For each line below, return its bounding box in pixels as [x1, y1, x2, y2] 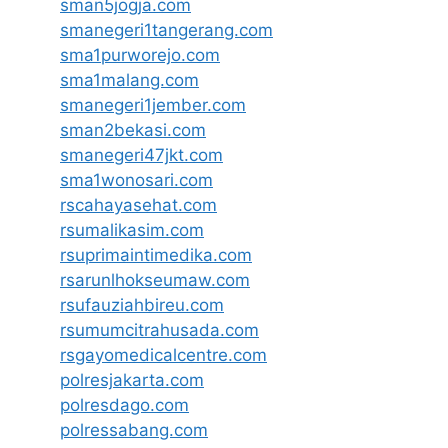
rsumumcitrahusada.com [60, 320, 259, 340]
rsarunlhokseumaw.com [60, 270, 250, 290]
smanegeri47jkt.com [60, 145, 223, 165]
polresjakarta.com [60, 370, 204, 390]
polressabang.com [60, 420, 208, 440]
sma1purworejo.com [60, 45, 220, 65]
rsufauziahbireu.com [60, 295, 224, 315]
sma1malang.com [60, 70, 199, 90]
